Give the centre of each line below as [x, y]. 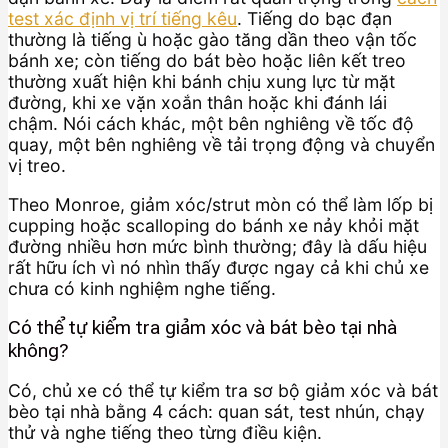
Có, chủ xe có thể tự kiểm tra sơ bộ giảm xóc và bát [223, 390]
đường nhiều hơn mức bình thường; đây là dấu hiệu [217, 246]
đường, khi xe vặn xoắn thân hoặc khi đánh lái [197, 102]
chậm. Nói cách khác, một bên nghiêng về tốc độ [211, 123]
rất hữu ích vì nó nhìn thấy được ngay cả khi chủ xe [218, 267]
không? [38, 351]
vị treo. [37, 165]
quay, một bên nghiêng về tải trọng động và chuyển [221, 144]
